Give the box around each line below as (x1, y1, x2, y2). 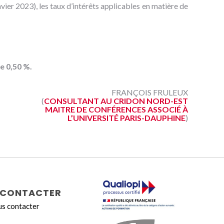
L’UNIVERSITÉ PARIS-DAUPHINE (67, 113, 185, 122)
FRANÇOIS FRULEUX (111, 87, 188, 97)
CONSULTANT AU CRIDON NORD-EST (44, 96, 188, 105)
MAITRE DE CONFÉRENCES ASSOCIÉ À (45, 104, 188, 114)
